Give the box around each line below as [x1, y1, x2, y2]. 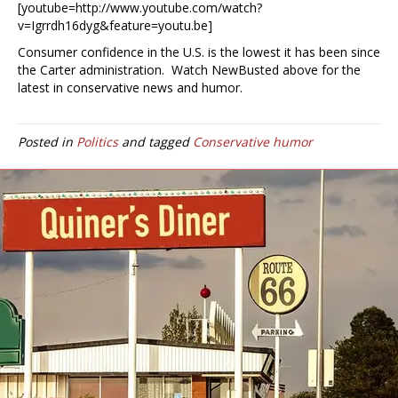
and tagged [118, 133, 193, 151]
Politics [76, 133, 118, 151]
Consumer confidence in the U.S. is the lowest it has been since [18, 44, 380, 61]
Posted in [18, 133, 76, 151]
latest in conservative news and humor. [18, 79, 243, 97]
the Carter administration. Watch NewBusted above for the [18, 61, 361, 79]
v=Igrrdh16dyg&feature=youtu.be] [18, 17, 212, 35]
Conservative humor [193, 133, 313, 151]
